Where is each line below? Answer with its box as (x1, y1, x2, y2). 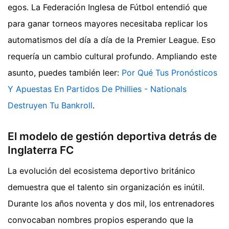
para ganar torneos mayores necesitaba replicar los (8, 18, 208, 29)
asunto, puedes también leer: (8, 67, 122, 78)
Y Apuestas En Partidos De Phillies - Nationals (8, 84, 187, 95)
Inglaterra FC (8, 144, 74, 157)
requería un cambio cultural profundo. (8, 51, 156, 62)
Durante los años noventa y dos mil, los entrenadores (8, 198, 214, 209)
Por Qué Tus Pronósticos (122, 67, 217, 78)
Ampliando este (156, 51, 217, 62)
